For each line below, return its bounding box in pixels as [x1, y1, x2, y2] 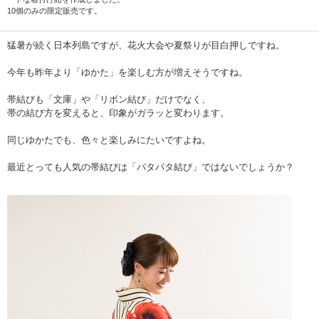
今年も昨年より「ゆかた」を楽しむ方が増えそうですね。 [7, 66, 248, 78]
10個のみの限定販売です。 [7, 6, 102, 15]
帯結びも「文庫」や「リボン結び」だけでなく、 [7, 93, 211, 105]
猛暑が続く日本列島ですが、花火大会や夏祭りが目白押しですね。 [7, 39, 285, 51]
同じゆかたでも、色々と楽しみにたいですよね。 [7, 134, 211, 145]
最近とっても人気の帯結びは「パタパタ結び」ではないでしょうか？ [7, 161, 294, 172]
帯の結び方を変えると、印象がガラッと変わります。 [7, 107, 229, 118]
